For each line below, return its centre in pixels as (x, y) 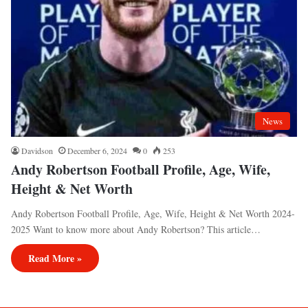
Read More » (55, 258)
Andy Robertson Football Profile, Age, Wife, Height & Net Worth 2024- (153, 214)
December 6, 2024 (97, 151)
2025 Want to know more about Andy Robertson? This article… (136, 230)
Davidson (37, 151)
